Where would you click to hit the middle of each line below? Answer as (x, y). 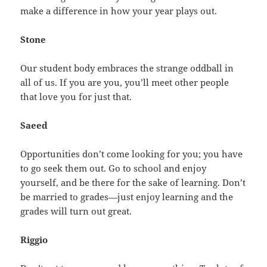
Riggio (34, 240)
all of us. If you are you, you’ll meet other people (125, 83)
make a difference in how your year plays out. (119, 11)
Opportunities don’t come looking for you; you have (132, 154)
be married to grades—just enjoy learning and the (127, 197)
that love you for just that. (76, 97)
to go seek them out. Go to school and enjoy (114, 168)
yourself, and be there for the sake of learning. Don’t (133, 183)
